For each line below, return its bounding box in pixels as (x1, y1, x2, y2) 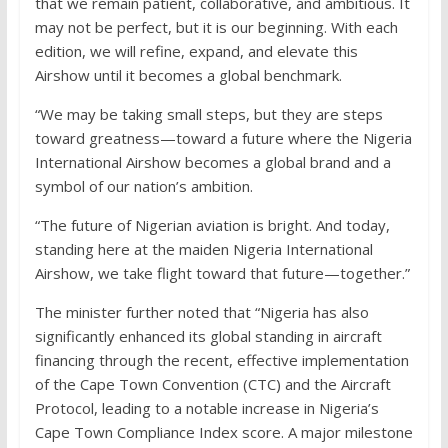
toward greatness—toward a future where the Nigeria (34, 128, 412, 149)
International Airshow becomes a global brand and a (34, 152, 391, 173)
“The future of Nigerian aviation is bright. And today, (34, 215, 390, 236)
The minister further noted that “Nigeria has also (34, 302, 369, 323)
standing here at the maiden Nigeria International (34, 239, 373, 260)
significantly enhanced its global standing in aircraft (34, 326, 382, 347)
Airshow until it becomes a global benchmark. (34, 65, 342, 86)
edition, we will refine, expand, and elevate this (34, 41, 358, 62)
